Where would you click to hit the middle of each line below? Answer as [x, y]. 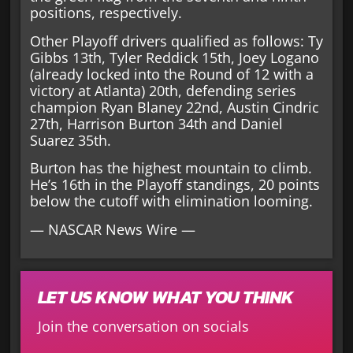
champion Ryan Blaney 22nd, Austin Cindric [174, 107]
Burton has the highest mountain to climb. [171, 168]
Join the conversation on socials [143, 326]
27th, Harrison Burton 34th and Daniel [156, 123]
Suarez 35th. [70, 140]
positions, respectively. [106, 13]
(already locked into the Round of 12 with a [171, 74]
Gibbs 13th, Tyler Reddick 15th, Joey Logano [174, 57]
